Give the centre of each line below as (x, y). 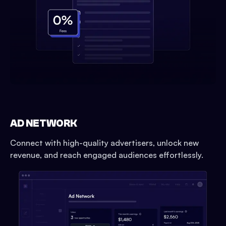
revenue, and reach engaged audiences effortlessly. (107, 155)
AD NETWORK (44, 124)
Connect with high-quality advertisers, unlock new (104, 143)
